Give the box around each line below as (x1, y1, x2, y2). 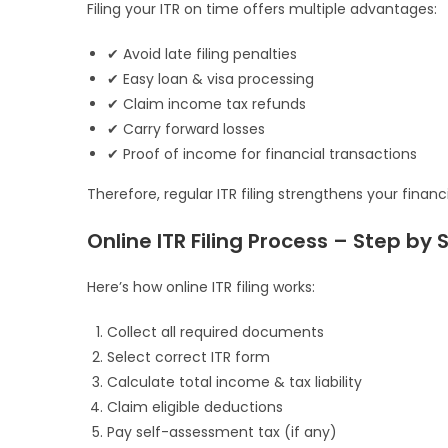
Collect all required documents (107, 322, 324, 343)
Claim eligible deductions (107, 397, 283, 418)
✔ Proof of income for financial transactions (107, 144, 417, 165)
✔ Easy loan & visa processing (107, 69, 314, 90)
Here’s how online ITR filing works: (87, 277, 315, 298)
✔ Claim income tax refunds (107, 94, 306, 115)
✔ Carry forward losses (107, 119, 265, 140)
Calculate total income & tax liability (107, 372, 362, 393)
